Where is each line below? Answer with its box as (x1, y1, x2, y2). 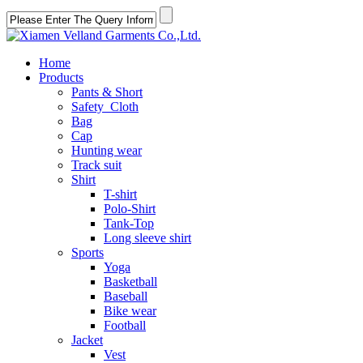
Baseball (104, 289, 147, 303)
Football (104, 318, 146, 332)
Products (39, 70, 83, 84)
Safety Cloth (71, 100, 139, 113)
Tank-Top (104, 216, 154, 230)
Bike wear (104, 304, 156, 318)
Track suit (71, 158, 122, 172)
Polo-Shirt (104, 202, 156, 216)
